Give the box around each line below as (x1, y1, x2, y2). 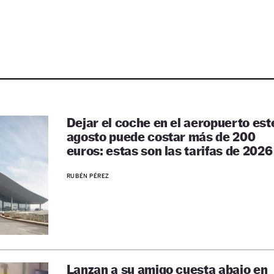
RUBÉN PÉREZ (66, 172, 110, 179)
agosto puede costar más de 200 (66, 129, 256, 144)
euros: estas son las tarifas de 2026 (66, 143, 273, 158)
